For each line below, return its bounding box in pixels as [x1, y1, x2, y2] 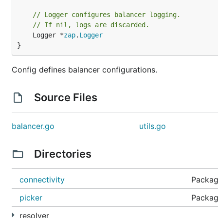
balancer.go [12, 121, 54, 131]
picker [19, 193, 42, 202]
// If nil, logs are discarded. [33, 21, 149, 29]
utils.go [139, 121, 166, 131]
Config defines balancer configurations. [12, 65, 157, 74]
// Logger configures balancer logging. [33, 11, 181, 18]
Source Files [31, 91, 100, 104]
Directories [31, 147, 94, 160]
